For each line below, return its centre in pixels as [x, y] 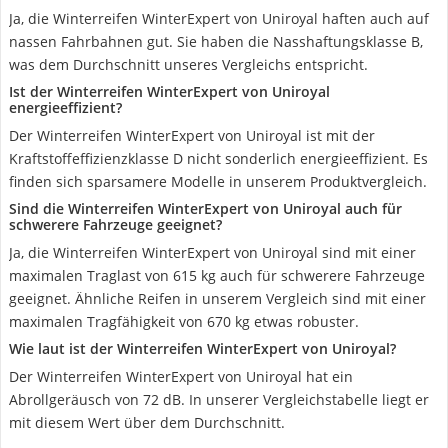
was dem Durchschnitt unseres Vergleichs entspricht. [188, 64]
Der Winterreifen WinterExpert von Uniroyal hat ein [181, 376]
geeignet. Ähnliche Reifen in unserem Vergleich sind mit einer [217, 298]
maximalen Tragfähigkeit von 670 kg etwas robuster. [184, 321]
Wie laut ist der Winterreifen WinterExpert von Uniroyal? [202, 348]
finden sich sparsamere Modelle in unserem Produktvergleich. [218, 181]
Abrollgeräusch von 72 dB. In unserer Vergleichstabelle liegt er [219, 399]
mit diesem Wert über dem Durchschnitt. [147, 422]
